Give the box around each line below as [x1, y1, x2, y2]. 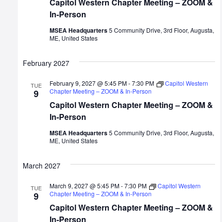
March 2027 [23, 161, 60, 171]
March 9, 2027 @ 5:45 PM [50, 181, 119, 190]
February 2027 [23, 58, 69, 68]
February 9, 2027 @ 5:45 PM [50, 79, 127, 88]
